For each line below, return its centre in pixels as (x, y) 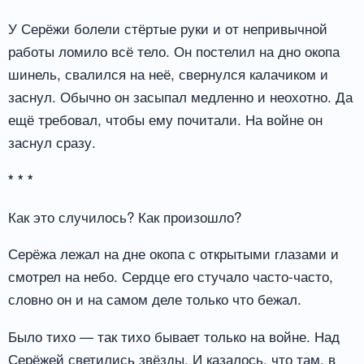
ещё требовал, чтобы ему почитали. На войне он (165, 119)
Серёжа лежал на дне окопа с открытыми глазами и (173, 253)
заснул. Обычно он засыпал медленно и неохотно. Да (180, 96)
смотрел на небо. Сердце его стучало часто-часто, (171, 276)
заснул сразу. (52, 141)
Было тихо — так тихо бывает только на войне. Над (174, 336)
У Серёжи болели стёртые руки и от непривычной (168, 28)
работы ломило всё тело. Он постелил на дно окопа (174, 50)
